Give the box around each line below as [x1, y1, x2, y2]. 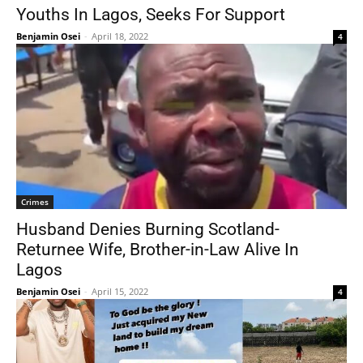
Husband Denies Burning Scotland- [16, 220, 280, 239]
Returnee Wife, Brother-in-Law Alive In [16, 240, 299, 259]
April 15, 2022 [92, 285, 148, 297]
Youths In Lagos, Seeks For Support [16, 5, 285, 24]
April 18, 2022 [92, 30, 148, 42]
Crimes [21, 196, 49, 207]
